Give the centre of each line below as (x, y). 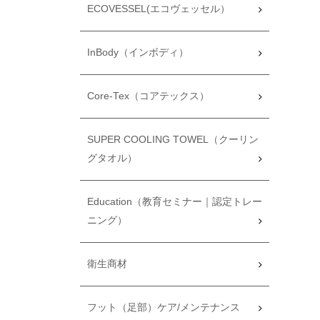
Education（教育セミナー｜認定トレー (175, 201)
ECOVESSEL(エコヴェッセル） (159, 9)
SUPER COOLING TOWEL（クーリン (173, 139)
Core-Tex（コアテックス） (148, 96)
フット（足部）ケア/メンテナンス (164, 307)
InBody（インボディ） (138, 52)
